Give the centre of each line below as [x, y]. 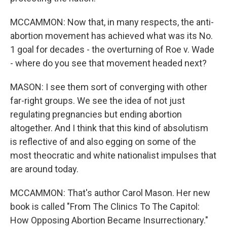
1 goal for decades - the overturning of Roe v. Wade [112, 49]
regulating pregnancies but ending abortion [96, 114]
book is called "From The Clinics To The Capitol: [105, 206]
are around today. [44, 169]
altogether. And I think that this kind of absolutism [109, 128]
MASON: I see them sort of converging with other [109, 87]
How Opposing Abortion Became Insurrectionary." [109, 220]
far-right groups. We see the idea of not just [98, 101]
